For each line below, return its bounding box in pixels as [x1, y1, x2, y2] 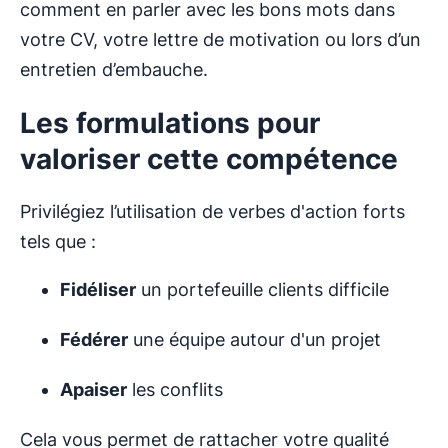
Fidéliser [60, 279, 136, 301]
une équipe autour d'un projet [128, 329, 381, 351]
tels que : [20, 231, 96, 253]
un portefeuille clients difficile [136, 279, 389, 301]
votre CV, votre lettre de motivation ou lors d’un [20, 29, 421, 51]
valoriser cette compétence [20, 142, 398, 177]
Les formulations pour [20, 106, 320, 141]
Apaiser [60, 379, 127, 401]
